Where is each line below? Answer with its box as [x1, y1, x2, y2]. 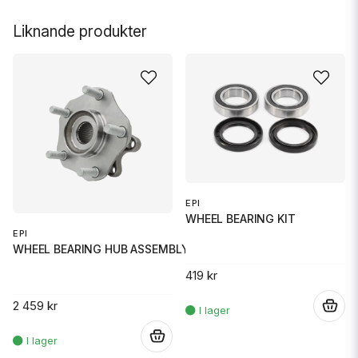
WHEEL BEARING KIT [185, 211, 296, 225]
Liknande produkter [13, 21, 147, 41]
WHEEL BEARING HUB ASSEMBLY [13, 241, 189, 256]
